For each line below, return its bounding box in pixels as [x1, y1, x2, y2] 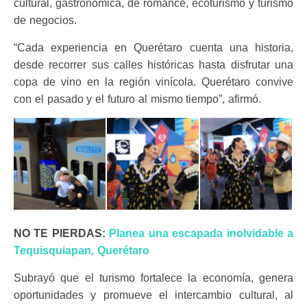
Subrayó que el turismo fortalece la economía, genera [14, 271, 293, 284]
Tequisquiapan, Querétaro [14, 244, 149, 256]
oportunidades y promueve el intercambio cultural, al [14, 288, 293, 301]
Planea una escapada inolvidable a [109, 227, 294, 239]
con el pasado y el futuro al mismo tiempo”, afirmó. [14, 93, 262, 105]
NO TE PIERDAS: [14, 227, 110, 239]
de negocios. [14, 14, 77, 26]
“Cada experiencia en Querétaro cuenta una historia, [14, 41, 293, 53]
